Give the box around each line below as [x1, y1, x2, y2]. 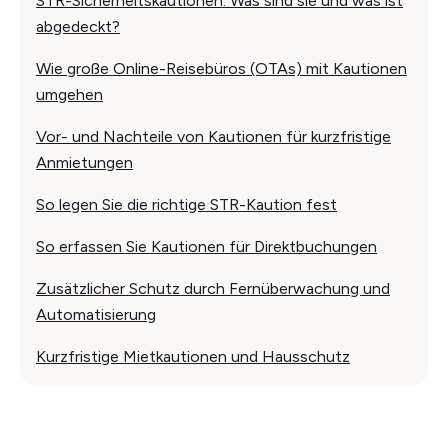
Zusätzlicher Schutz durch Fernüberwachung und [36, 278, 390, 298]
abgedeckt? [36, 16, 120, 36]
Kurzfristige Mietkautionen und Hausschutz [36, 346, 350, 366]
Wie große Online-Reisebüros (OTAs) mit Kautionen [36, 58, 407, 78]
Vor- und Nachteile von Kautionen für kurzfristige [36, 126, 391, 146]
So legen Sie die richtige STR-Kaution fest [36, 194, 337, 214]
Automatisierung [36, 304, 156, 324]
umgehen [36, 84, 103, 104]
